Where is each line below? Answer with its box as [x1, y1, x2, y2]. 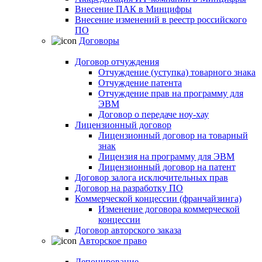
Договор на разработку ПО [75, 183, 183, 193]
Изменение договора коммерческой [98, 204, 240, 214]
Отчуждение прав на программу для [98, 88, 243, 98]
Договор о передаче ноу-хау [98, 109, 209, 119]
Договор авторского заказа [75, 225, 181, 235]
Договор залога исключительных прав [75, 173, 228, 182]
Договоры [79, 36, 119, 46]
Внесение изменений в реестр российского [75, 15, 247, 25]
